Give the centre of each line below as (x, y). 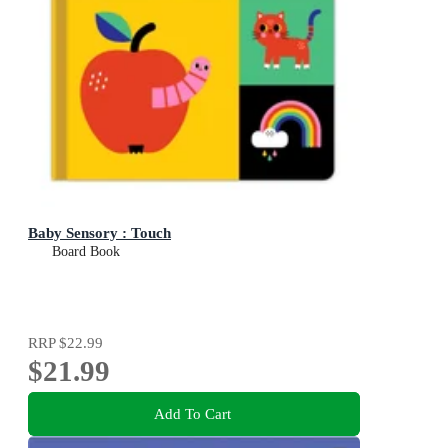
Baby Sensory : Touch (99, 233)
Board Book (86, 252)
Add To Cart (192, 413)
